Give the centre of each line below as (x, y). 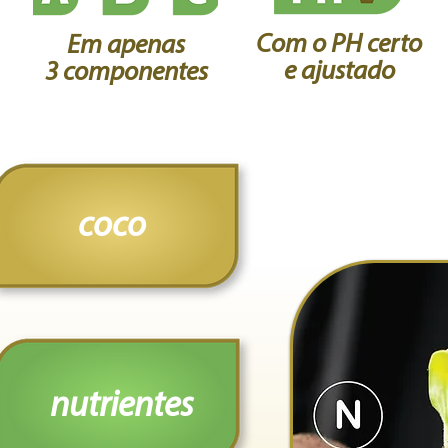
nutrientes (121, 407)
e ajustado (339, 72)
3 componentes (126, 73)
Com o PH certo (339, 45)
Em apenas (126, 46)
